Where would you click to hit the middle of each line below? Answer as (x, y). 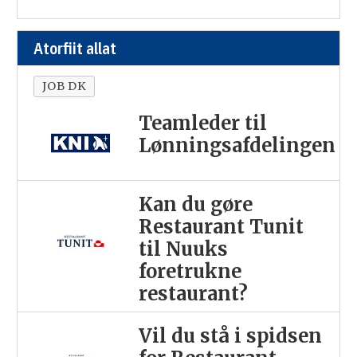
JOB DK (64, 86)
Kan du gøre (196, 205)
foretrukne (190, 272)
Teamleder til (203, 123)
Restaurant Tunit (222, 227)
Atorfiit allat (75, 48)
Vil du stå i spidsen (231, 335)
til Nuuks (184, 249)
